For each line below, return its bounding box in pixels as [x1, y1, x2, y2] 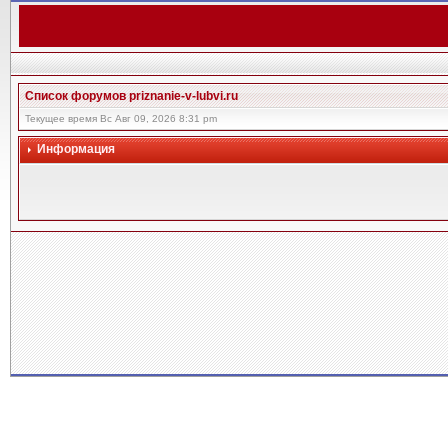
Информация [37, 142, 115, 156]
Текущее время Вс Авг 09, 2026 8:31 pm [25, 113, 217, 124]
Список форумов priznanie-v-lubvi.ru [25, 89, 238, 103]
